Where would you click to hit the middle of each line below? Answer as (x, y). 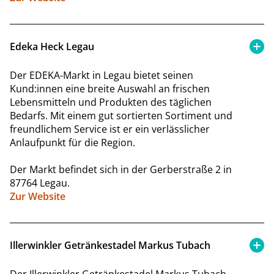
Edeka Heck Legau (52, 46)
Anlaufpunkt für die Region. (72, 142)
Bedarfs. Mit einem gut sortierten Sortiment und (121, 115)
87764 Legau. (40, 183)
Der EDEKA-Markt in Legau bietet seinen (102, 75)
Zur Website (38, 196)
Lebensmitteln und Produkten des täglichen (111, 102)
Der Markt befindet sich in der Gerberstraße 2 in (121, 169)
